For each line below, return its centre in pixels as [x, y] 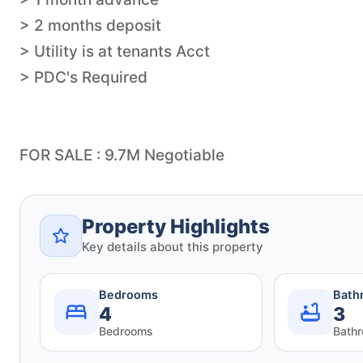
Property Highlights [176, 226]
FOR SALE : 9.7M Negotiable [122, 155]
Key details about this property [173, 246]
